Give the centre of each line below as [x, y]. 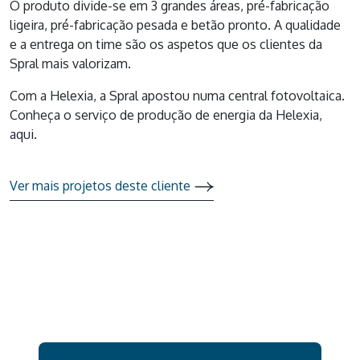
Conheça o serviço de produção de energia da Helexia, [168, 115]
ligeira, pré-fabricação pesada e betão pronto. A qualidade [175, 25]
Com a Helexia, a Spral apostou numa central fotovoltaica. [177, 95]
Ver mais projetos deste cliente [100, 185]
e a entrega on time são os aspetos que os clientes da [166, 44]
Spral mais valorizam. [70, 63]
